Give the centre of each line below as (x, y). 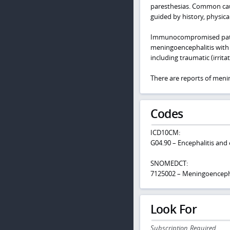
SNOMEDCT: (169, 163)
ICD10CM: (165, 132)
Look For (173, 209)
